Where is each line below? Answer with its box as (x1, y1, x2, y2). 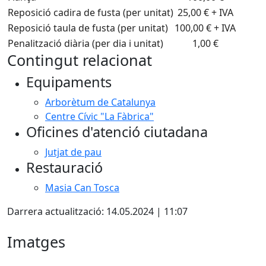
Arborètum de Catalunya (45, 96, 156, 109)
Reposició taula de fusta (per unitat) (8, 21, 168, 34)
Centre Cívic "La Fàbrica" (45, 110, 154, 123)
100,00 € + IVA (175, 21, 236, 34)
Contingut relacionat (7, 50, 152, 70)
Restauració (26, 158, 103, 177)
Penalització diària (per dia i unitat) (8, 37, 163, 50)
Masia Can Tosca (45, 181, 119, 194)
